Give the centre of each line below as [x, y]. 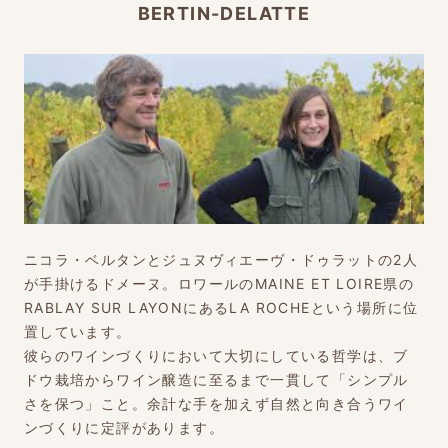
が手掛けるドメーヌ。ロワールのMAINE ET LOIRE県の [219, 284]
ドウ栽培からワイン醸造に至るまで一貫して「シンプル [216, 380]
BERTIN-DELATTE [224, 14]
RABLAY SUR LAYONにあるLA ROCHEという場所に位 [221, 308]
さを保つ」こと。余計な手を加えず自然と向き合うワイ [216, 404]
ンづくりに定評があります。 [124, 428]
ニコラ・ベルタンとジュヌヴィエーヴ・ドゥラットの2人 [221, 260]
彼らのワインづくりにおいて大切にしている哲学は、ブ [216, 356]
